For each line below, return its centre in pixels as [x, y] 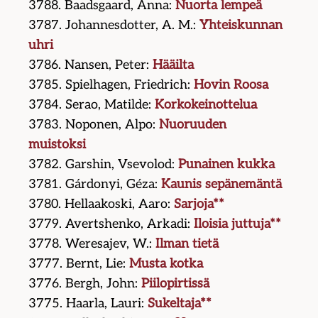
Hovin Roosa [231, 85]
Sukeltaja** [180, 304]
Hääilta [174, 65]
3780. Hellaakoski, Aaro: [102, 204]
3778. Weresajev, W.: [92, 244]
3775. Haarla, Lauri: [88, 304]
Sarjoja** [199, 204]
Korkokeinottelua [206, 105]
